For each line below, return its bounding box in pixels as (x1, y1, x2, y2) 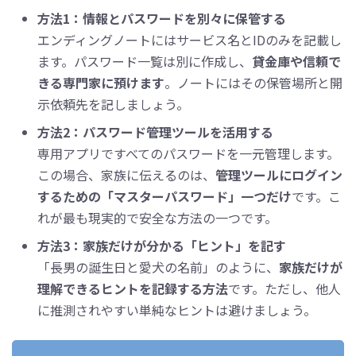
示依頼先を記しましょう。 (37, 95, 189, 114)
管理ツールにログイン (215, 165, 342, 185)
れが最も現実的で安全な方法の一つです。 (37, 208, 277, 228)
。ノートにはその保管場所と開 (164, 73, 342, 93)
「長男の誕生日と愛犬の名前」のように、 (37, 257, 279, 277)
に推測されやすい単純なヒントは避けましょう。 (37, 300, 316, 320)
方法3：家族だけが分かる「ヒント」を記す (37, 236, 286, 256)
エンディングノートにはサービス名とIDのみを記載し (37, 30, 342, 50)
